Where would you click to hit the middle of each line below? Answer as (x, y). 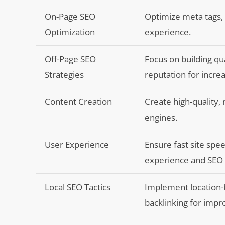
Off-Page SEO (71, 59)
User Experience (77, 144)
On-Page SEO (70, 16)
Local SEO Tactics (78, 187)
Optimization (70, 32)
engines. (161, 117)
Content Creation (79, 101)
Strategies (65, 74)
